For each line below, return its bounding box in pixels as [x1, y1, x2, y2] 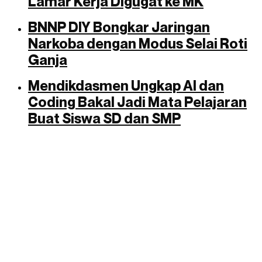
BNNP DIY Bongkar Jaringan [28, 18, 210, 36]
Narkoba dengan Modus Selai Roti [28, 35, 247, 52]
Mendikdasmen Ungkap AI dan [28, 77, 224, 94]
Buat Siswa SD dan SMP [28, 109, 181, 127]
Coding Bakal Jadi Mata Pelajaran [28, 93, 247, 111]
